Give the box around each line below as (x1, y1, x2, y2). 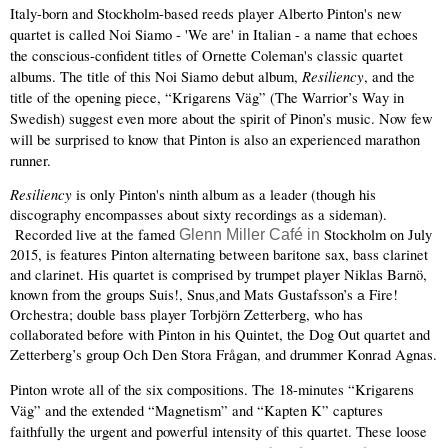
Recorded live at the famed (10, 225, 175, 245)
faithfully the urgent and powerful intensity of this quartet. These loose (10, 421, 427, 441)
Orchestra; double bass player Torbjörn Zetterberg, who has (10, 305, 363, 325)
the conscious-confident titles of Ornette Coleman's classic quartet (10, 46, 403, 66)
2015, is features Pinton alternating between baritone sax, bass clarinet (10, 245, 428, 265)
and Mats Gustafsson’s (219, 285, 357, 305)
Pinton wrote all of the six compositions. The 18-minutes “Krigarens (10, 379, 414, 399)
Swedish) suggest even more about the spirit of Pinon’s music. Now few (10, 109, 433, 129)
